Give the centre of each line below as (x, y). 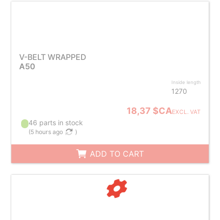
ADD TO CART (116, 154)
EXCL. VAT (187, 112)
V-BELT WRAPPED (53, 57)
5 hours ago (47, 132)
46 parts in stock (56, 123)
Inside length (186, 82)
